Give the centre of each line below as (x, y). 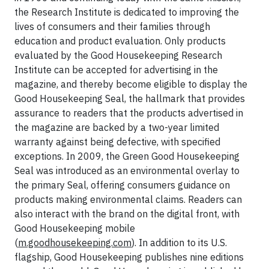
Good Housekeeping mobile (75, 228)
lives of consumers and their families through (112, 26)
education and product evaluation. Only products (120, 41)
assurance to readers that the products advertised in (129, 113)
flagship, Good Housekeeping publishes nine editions (129, 257)
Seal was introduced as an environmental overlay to (127, 171)
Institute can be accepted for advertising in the (116, 70)
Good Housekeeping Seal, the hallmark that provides (130, 98)
